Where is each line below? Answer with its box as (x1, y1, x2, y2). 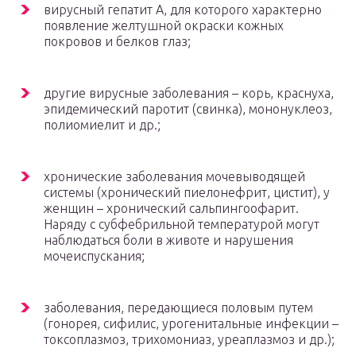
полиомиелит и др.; (44, 118, 161, 133)
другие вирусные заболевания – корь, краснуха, (44, 86, 334, 101)
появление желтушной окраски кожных (44, 18, 284, 33)
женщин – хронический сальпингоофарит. (44, 201, 299, 216)
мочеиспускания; (44, 249, 145, 264)
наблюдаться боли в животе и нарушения (44, 233, 293, 248)
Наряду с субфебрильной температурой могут (44, 217, 319, 232)
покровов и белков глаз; (44, 34, 191, 49)
